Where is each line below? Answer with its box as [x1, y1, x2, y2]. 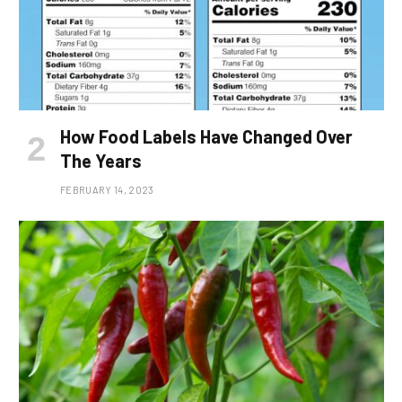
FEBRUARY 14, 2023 [60, 184, 154, 197]
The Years [60, 150, 142, 172]
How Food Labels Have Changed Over [60, 126, 353, 148]
